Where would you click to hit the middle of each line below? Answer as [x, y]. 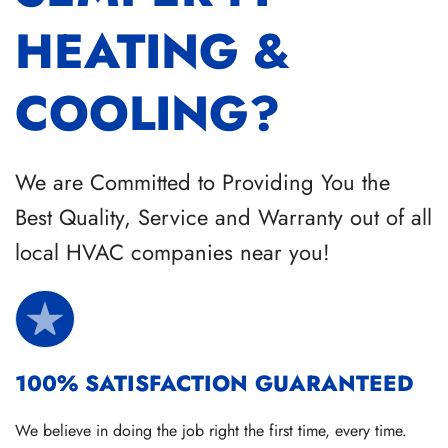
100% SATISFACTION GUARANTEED [214, 383]
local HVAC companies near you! [172, 252]
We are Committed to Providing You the [202, 182]
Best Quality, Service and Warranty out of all [223, 217]
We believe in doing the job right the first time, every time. [211, 431]
